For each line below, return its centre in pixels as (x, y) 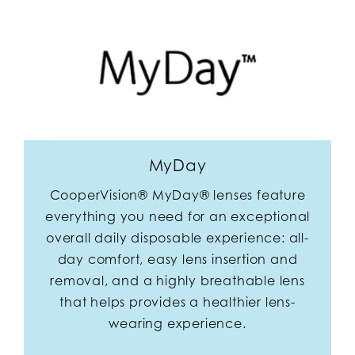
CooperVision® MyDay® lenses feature (177, 195)
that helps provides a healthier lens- (177, 302)
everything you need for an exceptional (177, 216)
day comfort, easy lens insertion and (177, 259)
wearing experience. (177, 323)
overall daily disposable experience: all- (177, 237)
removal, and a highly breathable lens (177, 280)
